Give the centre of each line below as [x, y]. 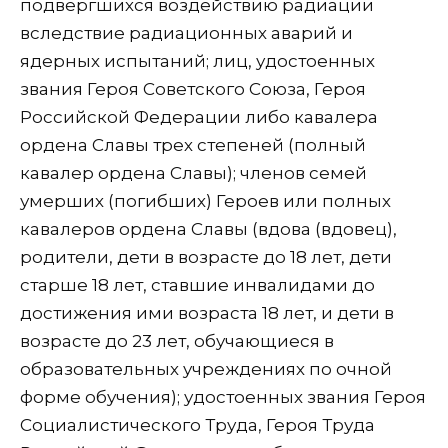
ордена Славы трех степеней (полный [193, 145]
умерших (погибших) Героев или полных [205, 201]
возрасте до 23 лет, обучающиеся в [177, 341]
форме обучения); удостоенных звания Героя [223, 397]
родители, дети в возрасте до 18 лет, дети [206, 257]
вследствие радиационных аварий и [186, 33]
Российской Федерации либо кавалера [199, 117]
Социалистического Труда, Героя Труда [197, 425]
